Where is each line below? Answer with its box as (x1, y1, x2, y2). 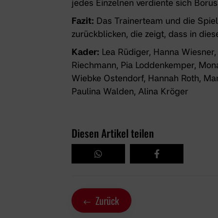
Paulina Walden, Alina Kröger (72, 86, 188, 96)
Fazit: (72, 15, 94, 26)
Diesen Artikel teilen (72, 125, 154, 141)
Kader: (72, 46, 99, 57)
